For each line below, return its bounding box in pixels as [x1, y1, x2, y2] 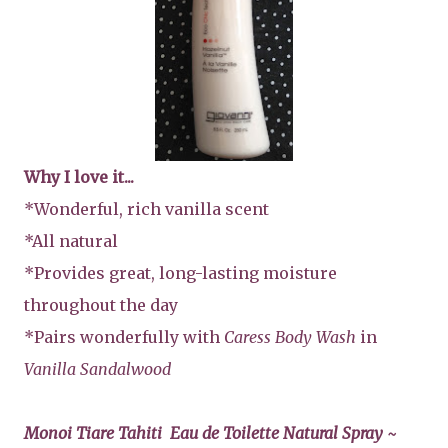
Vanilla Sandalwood [24, 359, 171, 380]
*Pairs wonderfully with [24, 327, 224, 348]
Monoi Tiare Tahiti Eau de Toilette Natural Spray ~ [24, 423, 397, 444]
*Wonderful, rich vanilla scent [24, 199, 269, 220]
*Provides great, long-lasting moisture [24, 263, 337, 284]
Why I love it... [24, 167, 134, 188]
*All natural [24, 231, 118, 252]
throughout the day [24, 295, 178, 316]
